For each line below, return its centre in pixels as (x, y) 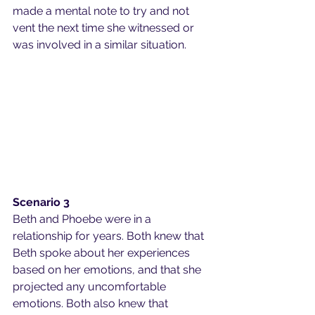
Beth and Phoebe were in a (83, 219)
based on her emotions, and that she (108, 269)
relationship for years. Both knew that (110, 236)
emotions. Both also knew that (92, 303)
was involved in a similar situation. (99, 45)
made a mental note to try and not (102, 11)
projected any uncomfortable (91, 286)
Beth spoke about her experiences (103, 252)
